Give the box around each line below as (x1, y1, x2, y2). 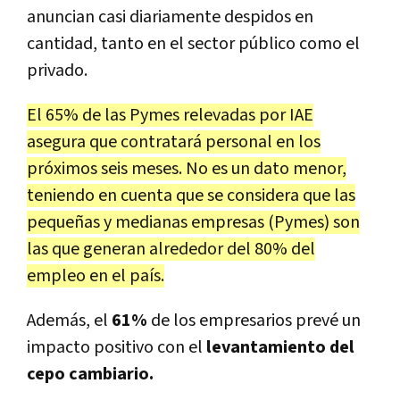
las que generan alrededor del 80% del (27, 237, 315, 261)
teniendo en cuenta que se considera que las (27, 183, 355, 207)
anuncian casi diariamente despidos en (27, 4, 313, 29)
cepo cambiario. (27, 362, 154, 386)
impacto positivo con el (27, 335, 206, 359)
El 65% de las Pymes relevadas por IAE (27, 103, 313, 127)
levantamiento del (206, 335, 354, 359)
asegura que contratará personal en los (27, 129, 321, 154)
